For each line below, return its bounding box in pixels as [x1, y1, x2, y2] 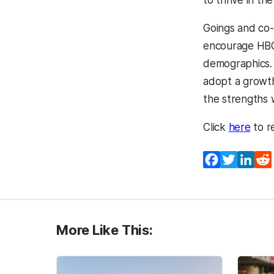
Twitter [237, 153, 272, 166]
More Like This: [56, 221, 153, 238]
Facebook [220, 153, 268, 166]
